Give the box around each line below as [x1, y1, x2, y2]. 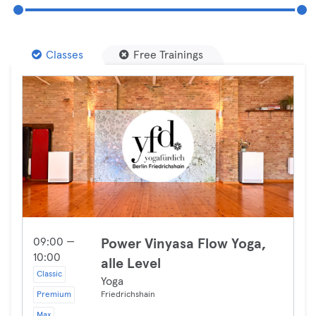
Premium [37, 291, 71, 299]
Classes [46, 49, 83, 61]
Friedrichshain [101, 291, 155, 299]
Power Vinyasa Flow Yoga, [101, 237, 266, 251]
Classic [37, 270, 62, 279]
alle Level [101, 257, 161, 271]
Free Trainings [133, 49, 203, 61]
